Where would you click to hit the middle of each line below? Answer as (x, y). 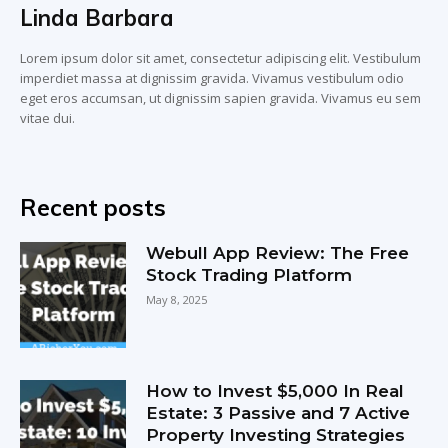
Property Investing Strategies (276, 435)
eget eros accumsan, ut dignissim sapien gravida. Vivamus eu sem (220, 97)
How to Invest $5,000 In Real (275, 391)
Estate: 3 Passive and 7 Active (278, 413)
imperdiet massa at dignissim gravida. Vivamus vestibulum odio (212, 77)
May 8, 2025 (177, 299)
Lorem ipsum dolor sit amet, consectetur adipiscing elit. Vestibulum (220, 57)
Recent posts (93, 207)
